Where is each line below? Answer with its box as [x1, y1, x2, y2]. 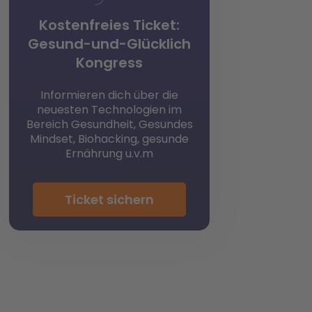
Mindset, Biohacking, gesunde [30, 130, 189, 147]
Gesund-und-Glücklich [28, 33, 191, 54]
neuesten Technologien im [37, 101, 182, 118]
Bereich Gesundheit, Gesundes [26, 116, 193, 132]
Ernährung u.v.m [65, 145, 153, 162]
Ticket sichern [65, 190, 154, 208]
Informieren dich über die [40, 86, 178, 103]
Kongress [76, 52, 143, 72]
